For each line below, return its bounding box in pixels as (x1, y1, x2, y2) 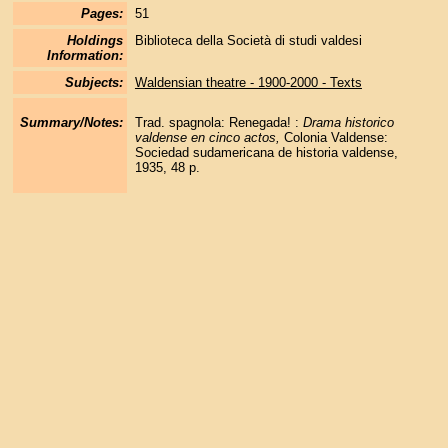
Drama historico (302, 115, 394, 131)
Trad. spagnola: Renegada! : (134, 115, 303, 131)
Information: (46, 48, 123, 63)
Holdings (66, 33, 123, 48)
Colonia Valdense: (283, 130, 388, 146)
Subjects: (64, 75, 123, 90)
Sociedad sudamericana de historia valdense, (134, 145, 398, 161)
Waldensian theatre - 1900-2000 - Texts (134, 75, 362, 90)
